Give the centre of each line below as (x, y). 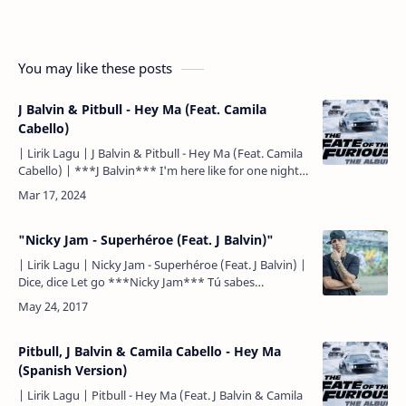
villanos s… (47, 316)
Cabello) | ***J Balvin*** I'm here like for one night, (46, 170)
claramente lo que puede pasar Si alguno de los (145, 299)
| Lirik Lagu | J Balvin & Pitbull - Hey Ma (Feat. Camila (160, 153)
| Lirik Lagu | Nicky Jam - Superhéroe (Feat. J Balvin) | (162, 265)
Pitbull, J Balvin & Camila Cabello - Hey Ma (150, 351)
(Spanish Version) (72, 370)
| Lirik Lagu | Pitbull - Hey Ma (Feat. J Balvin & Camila (160, 395)
